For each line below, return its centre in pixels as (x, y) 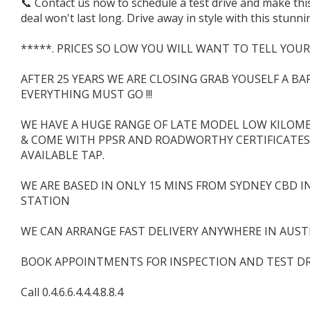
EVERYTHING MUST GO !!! (86, 94)
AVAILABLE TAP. (63, 155)
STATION (45, 200)
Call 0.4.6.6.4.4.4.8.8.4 (72, 292)
